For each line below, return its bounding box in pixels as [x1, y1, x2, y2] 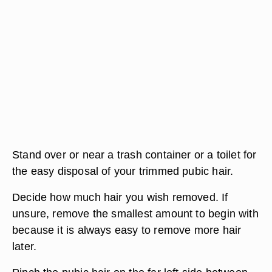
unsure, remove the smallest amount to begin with [12, 207, 259, 220]
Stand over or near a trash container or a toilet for [12, 148, 257, 161]
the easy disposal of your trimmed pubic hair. [12, 165, 234, 177]
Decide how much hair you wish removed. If [12, 191, 228, 203]
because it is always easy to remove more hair [12, 223, 242, 236]
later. [12, 240, 37, 253]
